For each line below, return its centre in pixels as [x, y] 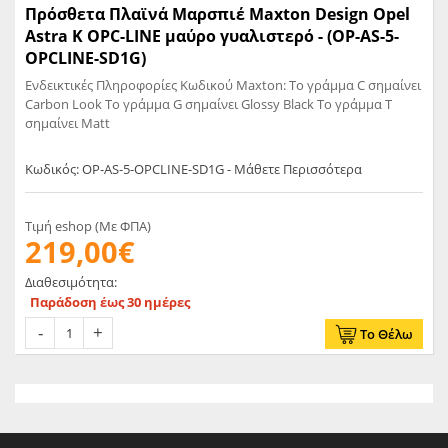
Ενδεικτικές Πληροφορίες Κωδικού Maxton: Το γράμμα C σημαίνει [223, 85]
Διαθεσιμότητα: [71, 282]
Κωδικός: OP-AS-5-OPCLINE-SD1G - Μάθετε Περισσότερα [193, 169]
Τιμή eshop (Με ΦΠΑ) [88, 226]
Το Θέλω [386, 334]
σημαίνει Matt [67, 123]
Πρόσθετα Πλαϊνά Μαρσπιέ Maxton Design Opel [217, 14]
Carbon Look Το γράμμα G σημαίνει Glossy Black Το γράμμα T [208, 104]
